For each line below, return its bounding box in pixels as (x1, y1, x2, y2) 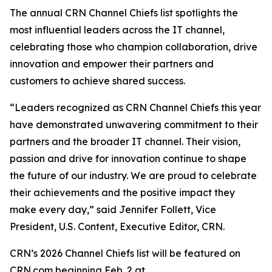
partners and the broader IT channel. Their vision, (10, 135, 240, 148)
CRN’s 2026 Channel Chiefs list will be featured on (10, 247, 240, 259)
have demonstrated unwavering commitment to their (10, 118, 258, 131)
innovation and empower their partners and (10, 58, 214, 70)
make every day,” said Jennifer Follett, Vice (10, 203, 216, 216)
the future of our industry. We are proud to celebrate (10, 169, 257, 182)
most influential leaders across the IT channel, (10, 24, 225, 36)
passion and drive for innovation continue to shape (10, 152, 246, 165)
